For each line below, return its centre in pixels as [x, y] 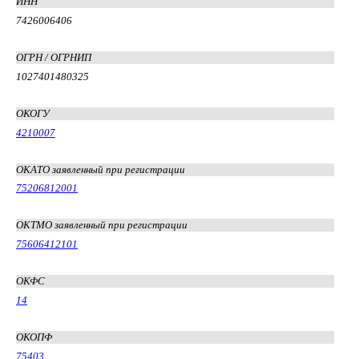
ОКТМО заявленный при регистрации [102, 225]
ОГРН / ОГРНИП [54, 57]
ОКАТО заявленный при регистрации [101, 169]
